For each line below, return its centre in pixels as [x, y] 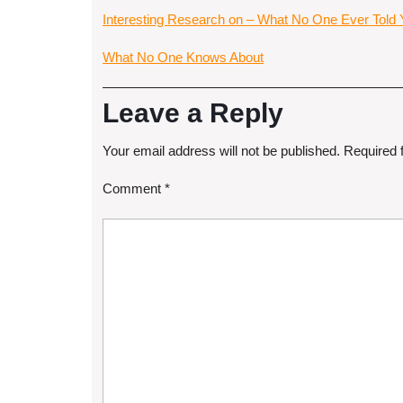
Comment [134, 188]
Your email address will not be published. [221, 151]
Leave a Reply [193, 113]
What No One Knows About [183, 57]
